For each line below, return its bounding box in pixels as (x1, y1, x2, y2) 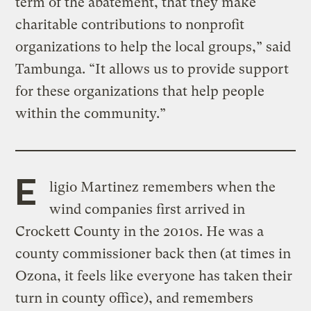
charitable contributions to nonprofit (15, 16, 245, 33)
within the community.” (15, 105, 167, 121)
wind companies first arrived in (49, 201, 245, 217)
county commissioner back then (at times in (15, 245, 292, 262)
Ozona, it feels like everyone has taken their (15, 267, 293, 284)
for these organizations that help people (15, 83, 265, 99)
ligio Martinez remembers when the (49, 178, 276, 195)
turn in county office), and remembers (15, 289, 254, 306)
